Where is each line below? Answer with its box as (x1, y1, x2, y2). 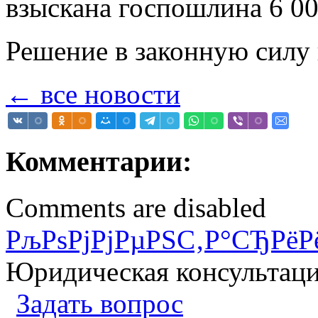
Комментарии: (6, 145, 192, 177)
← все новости (6, 79, 180, 110)
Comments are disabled (6, 192, 266, 223)
